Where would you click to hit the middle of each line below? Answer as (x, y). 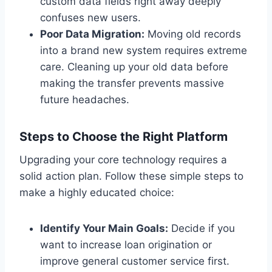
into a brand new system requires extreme (144, 50)
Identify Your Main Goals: (104, 228)
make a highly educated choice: (97, 192)
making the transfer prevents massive (132, 83)
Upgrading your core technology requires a (123, 159)
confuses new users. (90, 17)
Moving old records (193, 34)
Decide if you (202, 228)
